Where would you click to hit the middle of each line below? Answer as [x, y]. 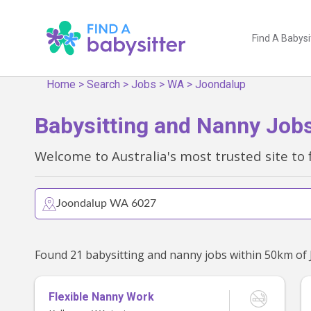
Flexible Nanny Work [101, 297]
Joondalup [221, 84]
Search [104, 84]
